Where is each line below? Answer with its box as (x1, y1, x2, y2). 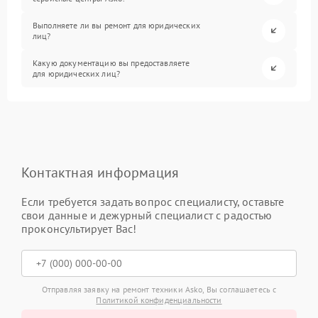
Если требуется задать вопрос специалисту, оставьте (21, 194, 285, 209)
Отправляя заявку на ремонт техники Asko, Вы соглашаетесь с (41, 283, 277, 295)
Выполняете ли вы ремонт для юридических (33, 20, 200, 31)
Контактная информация (21, 163, 180, 182)
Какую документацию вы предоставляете (33, 57, 190, 69)
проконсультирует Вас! (21, 221, 137, 236)
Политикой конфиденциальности (96, 294, 222, 305)
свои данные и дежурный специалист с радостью (21, 207, 273, 222)
